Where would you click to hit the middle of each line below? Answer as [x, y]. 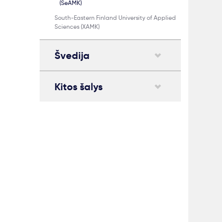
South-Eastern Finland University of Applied [115, 18]
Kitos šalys [79, 87]
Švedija [72, 55]
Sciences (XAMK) [77, 27]
